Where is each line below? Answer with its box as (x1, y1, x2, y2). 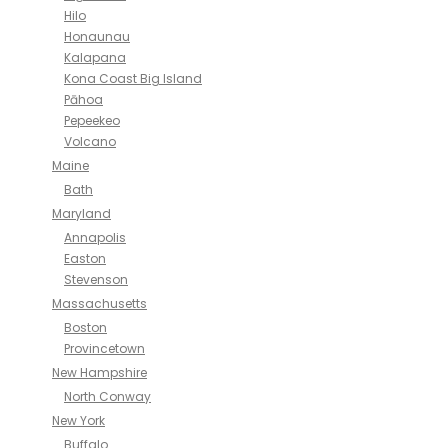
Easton (64, 250, 106, 267)
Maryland (52, 205, 111, 222)
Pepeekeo (64, 112, 120, 129)
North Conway (64, 388, 151, 405)
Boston (64, 319, 107, 336)
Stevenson (64, 271, 128, 288)
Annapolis (64, 229, 126, 246)
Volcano (64, 133, 116, 150)
